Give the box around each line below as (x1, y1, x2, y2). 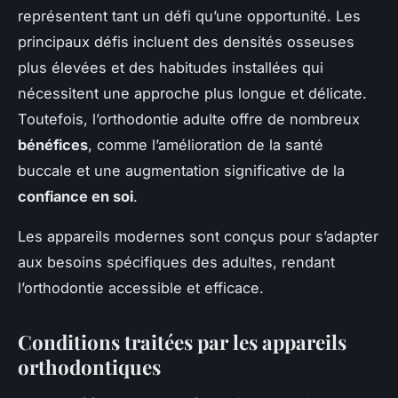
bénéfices (18, 136, 88, 155)
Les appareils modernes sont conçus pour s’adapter (18, 227, 378, 246)
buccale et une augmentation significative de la (18, 162, 345, 180)
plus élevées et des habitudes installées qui (18, 59, 323, 77)
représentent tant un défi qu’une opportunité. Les (18, 7, 361, 26)
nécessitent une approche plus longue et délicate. (18, 84, 367, 103)
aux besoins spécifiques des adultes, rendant (18, 253, 335, 272)
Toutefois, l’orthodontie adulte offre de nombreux (18, 110, 360, 129)
